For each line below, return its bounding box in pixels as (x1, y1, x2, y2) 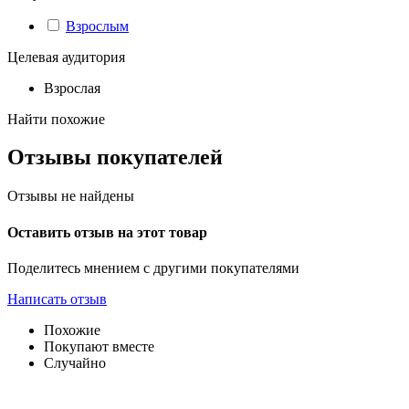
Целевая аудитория (7, 48, 125, 65)
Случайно (44, 354, 106, 371)
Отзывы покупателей (7, 145, 223, 170)
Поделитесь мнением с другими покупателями (7, 259, 299, 276)
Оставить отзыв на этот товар (7, 224, 207, 240)
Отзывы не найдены (7, 188, 134, 204)
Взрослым (66, 17, 129, 34)
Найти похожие (7, 110, 105, 127)
